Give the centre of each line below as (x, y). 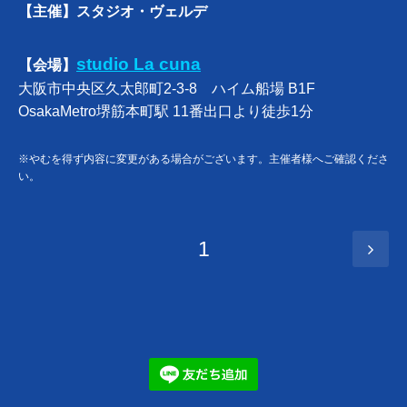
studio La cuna (139, 65)
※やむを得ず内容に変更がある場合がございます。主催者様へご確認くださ (203, 159)
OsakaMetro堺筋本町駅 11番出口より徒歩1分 (166, 112)
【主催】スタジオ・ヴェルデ (113, 12)
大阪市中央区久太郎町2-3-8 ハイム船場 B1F (167, 89)
